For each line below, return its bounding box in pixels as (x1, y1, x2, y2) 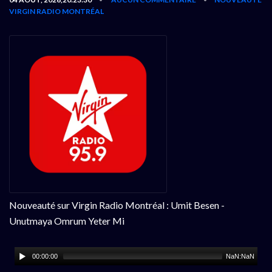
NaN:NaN (226, 252, 255, 260)
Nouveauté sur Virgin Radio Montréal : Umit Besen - (9, 199, 225, 211)
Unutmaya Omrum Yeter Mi (9, 214, 124, 226)
